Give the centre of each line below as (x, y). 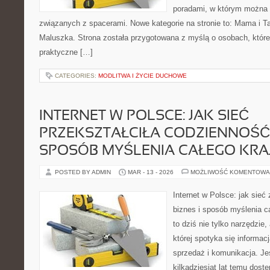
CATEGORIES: (77, 76)
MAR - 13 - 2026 (151, 172)
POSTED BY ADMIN (84, 172)
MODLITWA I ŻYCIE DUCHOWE (143, 76)
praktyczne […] (66, 52)
